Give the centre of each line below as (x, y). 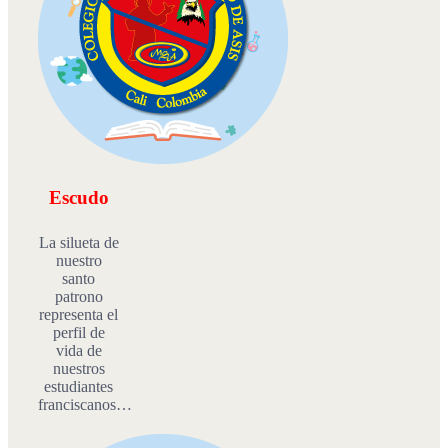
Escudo (78, 198)
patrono (78, 297)
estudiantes (79, 387)
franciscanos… (85, 405)
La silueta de (78, 243)
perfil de (78, 333)
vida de (78, 351)
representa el (79, 315)
